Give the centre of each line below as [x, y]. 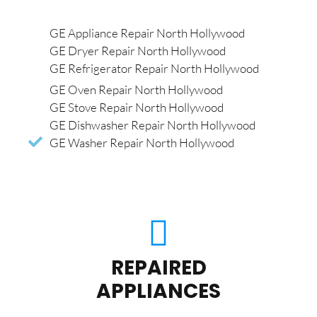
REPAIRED [158, 267]
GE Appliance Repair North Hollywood [147, 33]
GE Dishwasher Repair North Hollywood [152, 125]
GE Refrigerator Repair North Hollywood [154, 68]
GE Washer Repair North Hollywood [142, 142]
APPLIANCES [158, 291]
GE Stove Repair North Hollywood [137, 107]
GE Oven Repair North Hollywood [136, 89]
